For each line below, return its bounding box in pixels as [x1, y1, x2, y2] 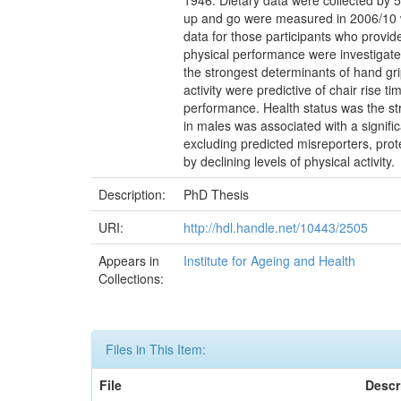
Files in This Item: [106, 340, 206, 358]
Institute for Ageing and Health [183, 252, 355, 269]
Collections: [98, 269, 164, 287]
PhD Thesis [183, 185, 249, 203]
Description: [98, 185, 169, 203]
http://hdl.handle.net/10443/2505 [183, 218, 368, 236]
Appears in [98, 252, 159, 269]
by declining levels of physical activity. [183, 152, 395, 170]
